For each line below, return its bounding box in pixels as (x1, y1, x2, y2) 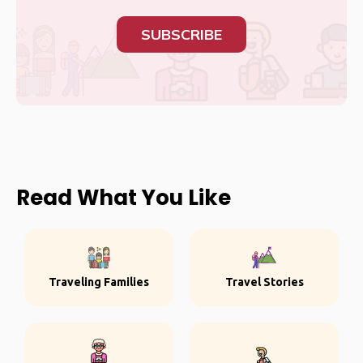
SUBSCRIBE (141, 25, 222, 44)
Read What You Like (16, 183, 231, 212)
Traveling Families (49, 275, 149, 288)
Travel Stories (224, 275, 304, 288)
